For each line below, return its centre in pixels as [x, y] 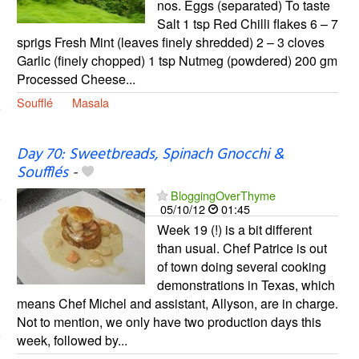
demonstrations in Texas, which [246, 284]
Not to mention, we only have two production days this [169, 321]
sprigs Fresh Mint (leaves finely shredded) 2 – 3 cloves [170, 42]
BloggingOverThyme [223, 195]
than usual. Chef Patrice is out [242, 248]
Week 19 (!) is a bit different [234, 229]
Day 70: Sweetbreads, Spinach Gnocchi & [150, 154]
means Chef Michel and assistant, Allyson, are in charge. [177, 303]
